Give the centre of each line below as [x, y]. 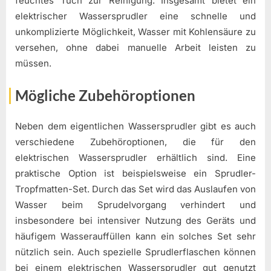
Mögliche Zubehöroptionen [105, 96]
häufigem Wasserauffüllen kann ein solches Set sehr [135, 236]
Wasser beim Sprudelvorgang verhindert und [135, 204]
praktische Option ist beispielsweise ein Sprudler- [135, 173]
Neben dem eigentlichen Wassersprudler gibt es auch [135, 126]
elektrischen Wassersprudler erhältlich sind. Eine [135, 157]
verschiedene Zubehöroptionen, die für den [135, 142]
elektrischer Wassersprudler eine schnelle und [135, 16]
